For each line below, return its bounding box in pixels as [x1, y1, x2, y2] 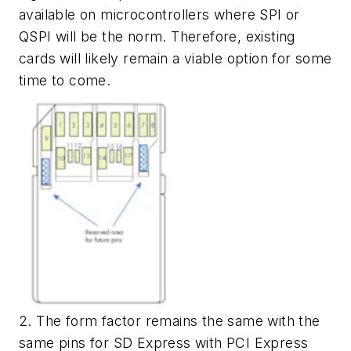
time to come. [19, 72, 111, 89]
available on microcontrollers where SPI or [19, 6, 300, 24]
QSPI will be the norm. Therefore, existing [19, 28, 295, 45]
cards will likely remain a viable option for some [19, 50, 332, 67]
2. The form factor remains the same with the [19, 312, 320, 329]
